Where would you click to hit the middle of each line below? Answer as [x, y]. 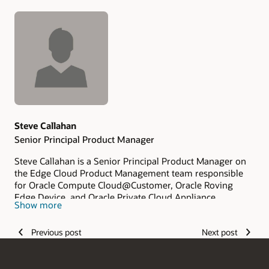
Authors [37, 37]
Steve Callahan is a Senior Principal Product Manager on [130, 161]
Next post [220, 232]
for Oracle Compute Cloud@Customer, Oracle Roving [124, 185]
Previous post [56, 232]
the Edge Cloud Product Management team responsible [129, 173]
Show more [38, 205]
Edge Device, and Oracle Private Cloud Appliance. [116, 197]
